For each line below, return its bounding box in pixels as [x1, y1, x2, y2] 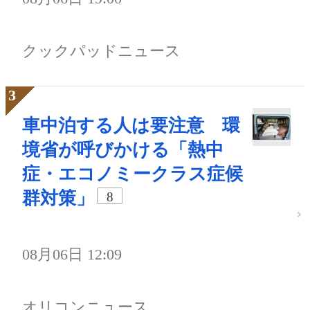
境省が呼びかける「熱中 [22, 139, 224, 160]
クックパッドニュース [22, 42, 181, 60]
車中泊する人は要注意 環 [22, 115, 240, 136]
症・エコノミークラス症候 [22, 163, 243, 184]
